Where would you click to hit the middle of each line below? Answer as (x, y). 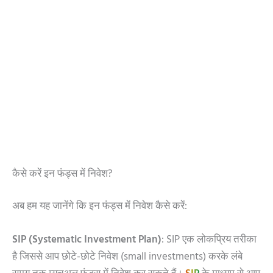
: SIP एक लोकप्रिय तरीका (209, 241)
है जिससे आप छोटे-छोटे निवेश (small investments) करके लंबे (127, 258)
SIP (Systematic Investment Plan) (87, 241)
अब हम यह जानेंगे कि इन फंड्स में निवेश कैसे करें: (100, 207)
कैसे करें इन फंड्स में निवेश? (62, 175)
